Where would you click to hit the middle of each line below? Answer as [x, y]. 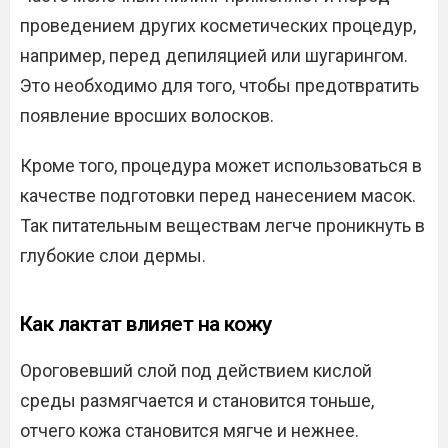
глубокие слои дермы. [113, 255]
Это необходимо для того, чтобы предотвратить [219, 85]
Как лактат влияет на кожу [146, 323]
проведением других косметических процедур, [218, 25]
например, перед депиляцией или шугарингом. [214, 55]
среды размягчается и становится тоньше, [197, 400]
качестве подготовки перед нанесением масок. [218, 195]
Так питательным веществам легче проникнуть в [222, 225]
